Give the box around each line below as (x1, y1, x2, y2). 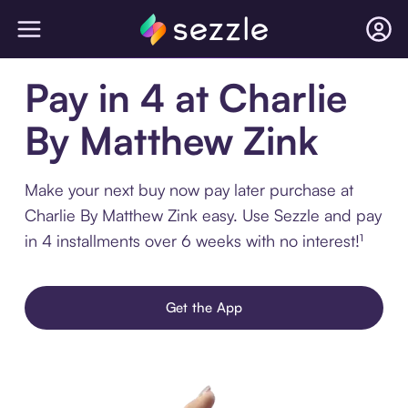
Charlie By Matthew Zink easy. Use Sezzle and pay (24, 205, 382, 225)
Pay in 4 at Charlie (24, 74, 347, 121)
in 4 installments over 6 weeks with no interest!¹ (24, 230, 363, 250)
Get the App (165, 299, 243, 316)
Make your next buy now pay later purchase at (24, 179, 353, 199)
